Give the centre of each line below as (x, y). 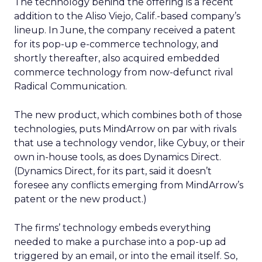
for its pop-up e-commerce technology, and (116, 44)
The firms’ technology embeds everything (113, 228)
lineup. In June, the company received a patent (125, 30)
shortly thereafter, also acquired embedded (117, 58)
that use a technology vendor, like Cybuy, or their (130, 143)
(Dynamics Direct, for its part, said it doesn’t (113, 171)
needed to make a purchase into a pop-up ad (120, 242)
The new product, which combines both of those (128, 115)
